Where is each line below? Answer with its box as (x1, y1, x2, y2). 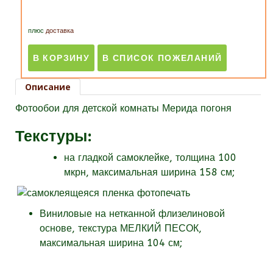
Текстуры (15, 126, 87, 145)
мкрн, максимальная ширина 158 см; (64, 166, 235, 178)
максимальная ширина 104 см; (40, 237, 182, 249)
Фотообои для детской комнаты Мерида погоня (15, 102, 235, 114)
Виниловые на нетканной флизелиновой (40, 208, 225, 220)
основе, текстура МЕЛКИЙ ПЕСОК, (40, 222, 202, 235)
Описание (25, 80, 71, 93)
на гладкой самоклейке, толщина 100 (64, 151, 236, 163)
